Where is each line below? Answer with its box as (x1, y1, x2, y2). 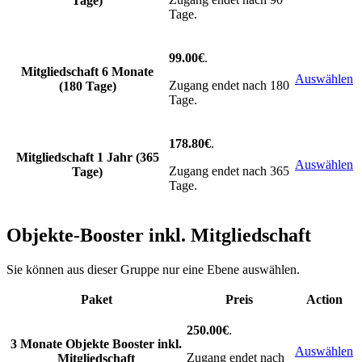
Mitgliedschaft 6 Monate (21, 65, 154, 79)
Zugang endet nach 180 (169, 78, 289, 93)
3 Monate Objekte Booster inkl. (11, 336, 182, 351)
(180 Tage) (58, 79, 116, 94)
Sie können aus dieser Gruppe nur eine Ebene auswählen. (6, 262, 300, 276)
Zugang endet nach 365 (169, 164, 289, 179)
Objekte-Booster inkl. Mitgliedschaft (6, 225, 311, 246)
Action (305, 292, 343, 306)
